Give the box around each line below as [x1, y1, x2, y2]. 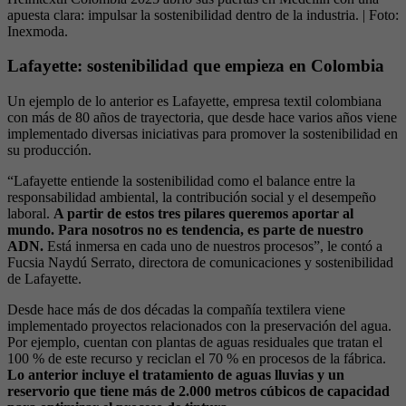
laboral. [7, 206, 53, 222]
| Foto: [362, 6, 399, 23]
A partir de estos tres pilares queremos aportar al [53, 206, 353, 222]
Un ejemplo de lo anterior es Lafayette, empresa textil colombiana [7, 93, 382, 110]
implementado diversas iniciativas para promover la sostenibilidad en [7, 126, 398, 142]
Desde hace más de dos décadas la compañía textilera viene [7, 302, 345, 318]
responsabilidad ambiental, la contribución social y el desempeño [7, 189, 376, 206]
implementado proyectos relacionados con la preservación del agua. [7, 318, 391, 334]
